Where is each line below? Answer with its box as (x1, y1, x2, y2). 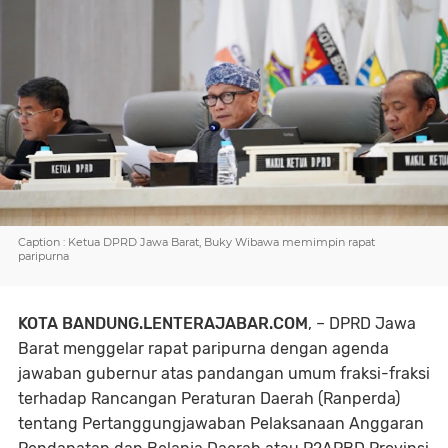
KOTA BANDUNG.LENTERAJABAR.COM (18, 314, 308, 333)
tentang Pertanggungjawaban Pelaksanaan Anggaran (18, 414, 424, 433)
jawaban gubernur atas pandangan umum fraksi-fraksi (18, 364, 430, 383)
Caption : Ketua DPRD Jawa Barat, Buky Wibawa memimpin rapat (18, 235, 375, 249)
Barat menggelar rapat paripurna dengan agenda (18, 339, 389, 358)
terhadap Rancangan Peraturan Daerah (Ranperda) (18, 389, 400, 408)
